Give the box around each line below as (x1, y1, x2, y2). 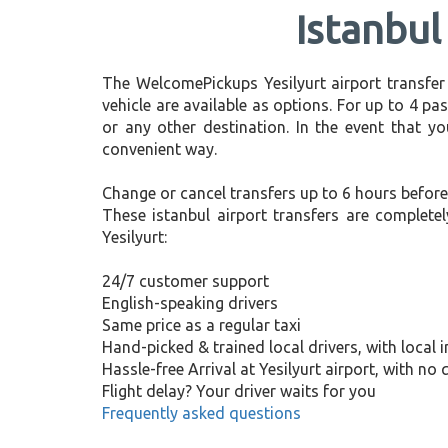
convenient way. (102, 140, 217, 158)
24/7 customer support (102, 272, 269, 290)
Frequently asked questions (102, 404, 301, 422)
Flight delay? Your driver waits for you (102, 382, 376, 400)
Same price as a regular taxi (102, 316, 301, 334)
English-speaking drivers (102, 294, 278, 312)
